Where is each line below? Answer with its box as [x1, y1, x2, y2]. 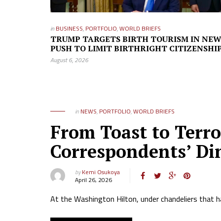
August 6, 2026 [50, 55, 88, 65]
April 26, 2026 [75, 175, 112, 184]
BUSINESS [56, 24, 83, 33]
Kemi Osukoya [82, 167, 120, 177]
